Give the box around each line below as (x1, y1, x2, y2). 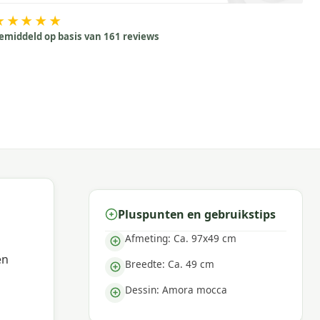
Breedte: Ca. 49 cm (125, 256, 215, 271)
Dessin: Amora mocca (125, 282, 228, 296)
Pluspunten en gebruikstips (118, 206, 276, 222)
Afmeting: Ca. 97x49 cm (125, 231, 237, 245)
